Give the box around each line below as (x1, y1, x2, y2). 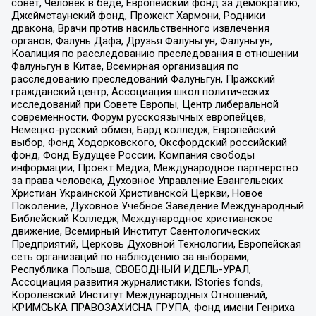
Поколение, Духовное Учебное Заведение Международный (11, 200, 304, 213)
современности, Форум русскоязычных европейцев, (11, 111, 266, 124)
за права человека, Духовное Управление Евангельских (11, 174, 283, 188)
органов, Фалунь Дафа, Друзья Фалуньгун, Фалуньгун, (11, 35, 272, 48)
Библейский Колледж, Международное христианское (11, 212, 273, 226)
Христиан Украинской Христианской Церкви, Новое (11, 187, 263, 200)
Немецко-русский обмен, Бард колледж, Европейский (11, 123, 276, 137)
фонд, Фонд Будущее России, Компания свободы (11, 149, 255, 162)
